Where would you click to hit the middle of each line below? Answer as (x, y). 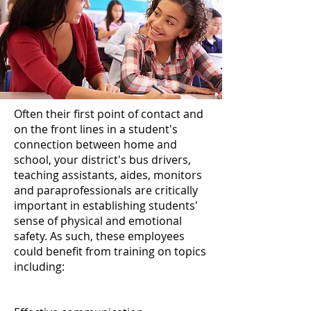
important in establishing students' (106, 205)
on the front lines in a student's (96, 129)
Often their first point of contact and (109, 114)
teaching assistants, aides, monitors (108, 175)
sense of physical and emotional (98, 221)
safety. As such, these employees (99, 236)
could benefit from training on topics (110, 251)
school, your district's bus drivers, (102, 160)
